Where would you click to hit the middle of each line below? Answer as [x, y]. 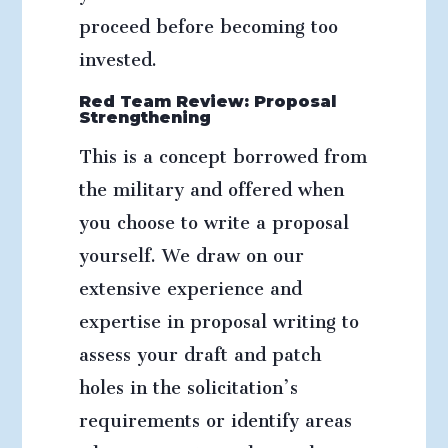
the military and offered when [211, 185]
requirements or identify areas [215, 416]
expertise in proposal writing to [218, 317]
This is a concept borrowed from [222, 152]
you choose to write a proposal [213, 218]
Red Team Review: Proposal [207, 101]
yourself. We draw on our [191, 251]
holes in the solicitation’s [188, 383]
